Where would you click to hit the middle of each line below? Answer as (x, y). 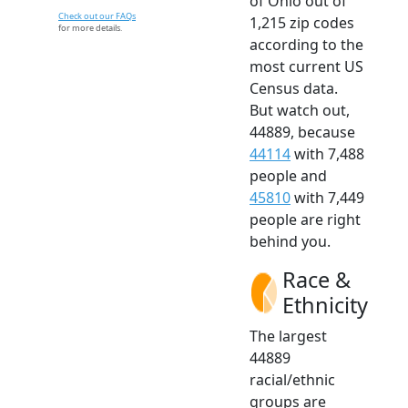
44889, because (302, 133)
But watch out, (300, 111)
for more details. (90, 28)
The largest (288, 337)
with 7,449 (327, 198)
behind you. (290, 242)
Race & (316, 280)
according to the (306, 45)
